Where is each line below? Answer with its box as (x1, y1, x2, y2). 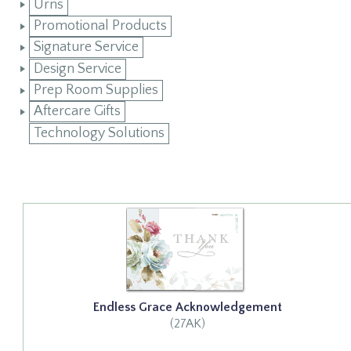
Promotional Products (33, 18, 167, 34)
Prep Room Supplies (33, 82, 158, 99)
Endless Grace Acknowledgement (92, 299, 282, 314)
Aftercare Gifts (33, 103, 121, 120)
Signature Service (33, 39, 139, 56)
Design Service (33, 60, 121, 77)
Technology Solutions (33, 125, 165, 141)
